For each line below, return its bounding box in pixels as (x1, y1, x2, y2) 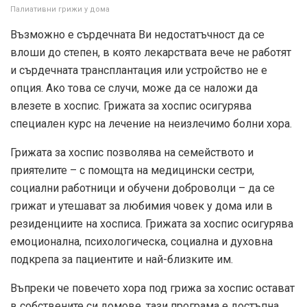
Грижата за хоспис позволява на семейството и (10, 146, 254, 160)
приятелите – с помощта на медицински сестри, (10, 164, 254, 177)
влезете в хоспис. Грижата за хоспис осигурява (10, 99, 251, 113)
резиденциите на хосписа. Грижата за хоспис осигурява (10, 217, 293, 231)
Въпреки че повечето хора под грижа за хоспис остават (10, 282, 295, 295)
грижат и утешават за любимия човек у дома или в (10, 199, 273, 213)
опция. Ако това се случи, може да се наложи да (10, 82, 258, 95)
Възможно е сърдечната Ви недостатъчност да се (10, 28, 265, 42)
